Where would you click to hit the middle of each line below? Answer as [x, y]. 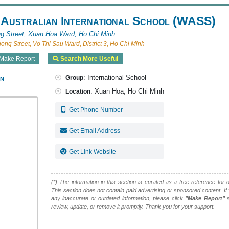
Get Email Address [95, 130]
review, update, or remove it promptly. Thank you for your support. [133, 206]
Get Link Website [93, 151]
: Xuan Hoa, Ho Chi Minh [127, 91]
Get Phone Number [96, 109]
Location [78, 91]
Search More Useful [88, 58]
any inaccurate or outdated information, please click [118, 198]
